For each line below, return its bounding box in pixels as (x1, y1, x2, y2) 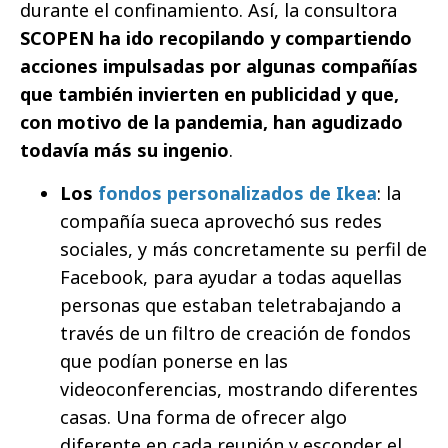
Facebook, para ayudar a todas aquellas (60, 264, 402, 289)
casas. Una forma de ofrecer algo (60, 404, 347, 429)
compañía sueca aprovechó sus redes (60, 208, 382, 233)
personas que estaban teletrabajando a (60, 292, 401, 317)
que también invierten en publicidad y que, (20, 81, 399, 106)
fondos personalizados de (98, 180, 331, 205)
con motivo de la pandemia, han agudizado (20, 109, 403, 134)
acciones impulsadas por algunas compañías (20, 53, 418, 78)
